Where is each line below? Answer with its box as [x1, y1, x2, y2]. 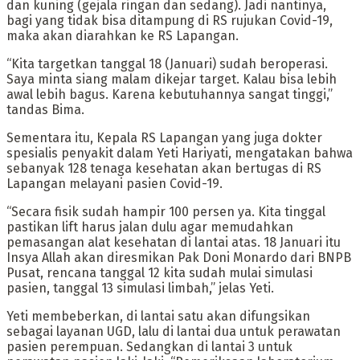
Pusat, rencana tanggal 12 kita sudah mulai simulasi [6, 265, 313, 281]
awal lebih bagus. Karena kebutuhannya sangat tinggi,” [6, 87, 333, 103]
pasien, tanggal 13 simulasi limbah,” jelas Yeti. [6, 280, 274, 297]
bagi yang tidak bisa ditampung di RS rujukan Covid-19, [6, 13, 333, 29]
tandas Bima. [6, 102, 84, 118]
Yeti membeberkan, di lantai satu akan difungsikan [6, 309, 310, 325]
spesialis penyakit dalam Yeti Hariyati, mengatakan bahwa [6, 145, 353, 162]
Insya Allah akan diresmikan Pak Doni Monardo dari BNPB [6, 250, 351, 266]
